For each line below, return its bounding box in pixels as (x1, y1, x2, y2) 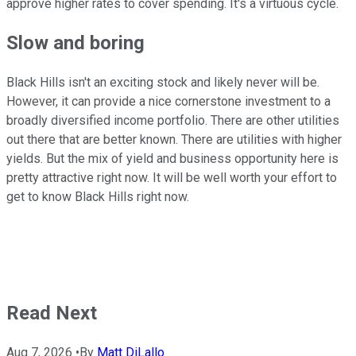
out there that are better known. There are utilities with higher (6, 132, 342, 148)
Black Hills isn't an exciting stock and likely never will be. (6, 75, 319, 91)
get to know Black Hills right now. (6, 189, 189, 205)
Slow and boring (6, 32, 145, 55)
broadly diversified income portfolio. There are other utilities (6, 113, 339, 129)
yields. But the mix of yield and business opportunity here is (6, 151, 339, 167)
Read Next (6, 302, 97, 325)
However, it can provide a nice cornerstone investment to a (6, 94, 331, 110)
